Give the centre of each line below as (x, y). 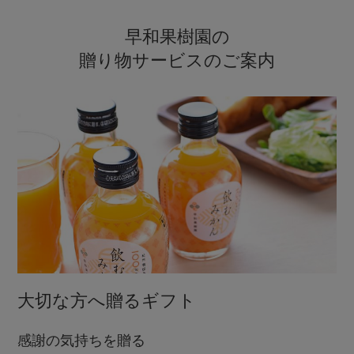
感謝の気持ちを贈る (82, 341)
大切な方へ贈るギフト (107, 301)
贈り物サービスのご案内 (177, 61)
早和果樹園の (177, 37)
